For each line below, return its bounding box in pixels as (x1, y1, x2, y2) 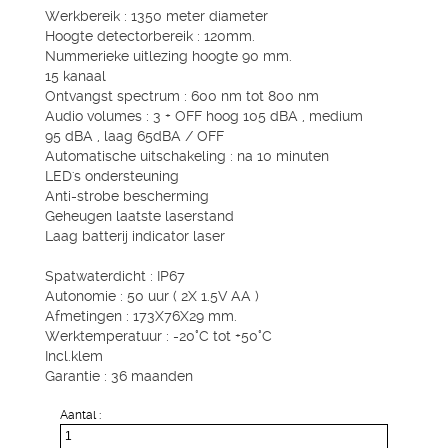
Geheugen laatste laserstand (45, 208, 234, 224)
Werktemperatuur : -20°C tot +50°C (45, 328, 272, 344)
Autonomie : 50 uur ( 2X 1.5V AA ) (45, 288, 263, 304)
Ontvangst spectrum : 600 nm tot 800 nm (45, 88, 319, 104)
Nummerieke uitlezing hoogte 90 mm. (45, 48, 292, 64)
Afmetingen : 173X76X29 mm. (45, 308, 237, 324)
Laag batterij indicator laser (45, 228, 225, 244)
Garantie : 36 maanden (45, 368, 193, 384)
